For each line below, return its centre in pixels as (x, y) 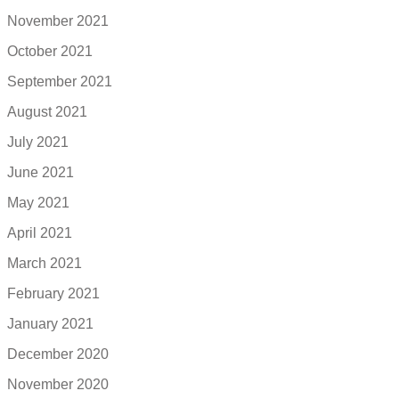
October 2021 (50, 51)
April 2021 (40, 232)
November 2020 (58, 384)
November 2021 (58, 20)
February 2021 (53, 293)
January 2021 (50, 323)
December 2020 (58, 354)
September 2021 (60, 81)
